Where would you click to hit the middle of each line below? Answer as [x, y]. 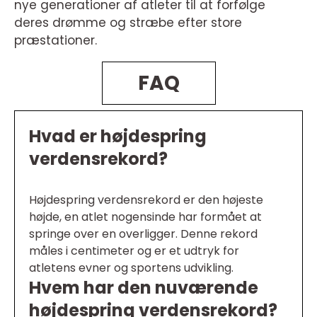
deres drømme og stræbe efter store [128, 23]
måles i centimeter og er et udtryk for [134, 251]
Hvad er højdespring [118, 137]
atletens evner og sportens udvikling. [131, 268]
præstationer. [56, 41]
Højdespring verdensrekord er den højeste [146, 200]
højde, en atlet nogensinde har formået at [145, 217]
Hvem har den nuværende [144, 288]
